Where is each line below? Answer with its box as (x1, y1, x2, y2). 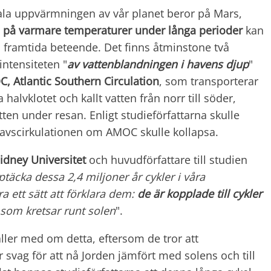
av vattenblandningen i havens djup (67, 56, 249, 71)
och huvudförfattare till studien (86, 152, 247, 167)
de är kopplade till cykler (137, 186, 262, 201)
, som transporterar (159, 73, 258, 88)
